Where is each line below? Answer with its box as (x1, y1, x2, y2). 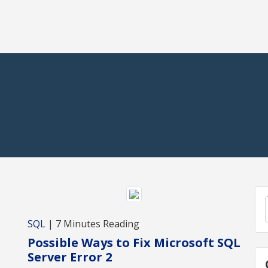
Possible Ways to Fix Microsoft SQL (28, 234, 240, 251)
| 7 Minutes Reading (45, 217, 139, 230)
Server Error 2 (28, 248, 112, 265)
